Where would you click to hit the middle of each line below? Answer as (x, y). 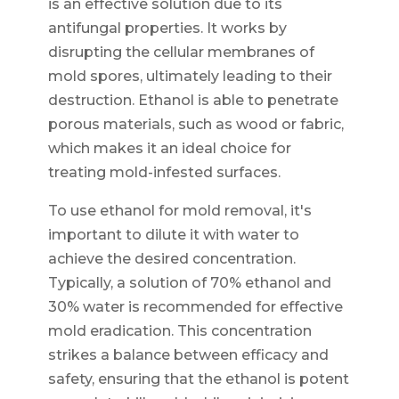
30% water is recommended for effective (195, 306)
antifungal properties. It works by (167, 28)
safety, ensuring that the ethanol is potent (198, 379)
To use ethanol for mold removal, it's (179, 210)
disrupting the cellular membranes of (181, 52)
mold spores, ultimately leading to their (190, 76)
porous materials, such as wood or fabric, (195, 124)
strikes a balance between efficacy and (188, 354)
